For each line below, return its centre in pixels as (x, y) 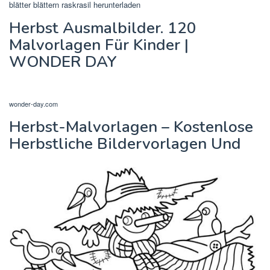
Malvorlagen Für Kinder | (99, 45)
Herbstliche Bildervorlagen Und (125, 144)
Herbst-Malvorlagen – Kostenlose (131, 127)
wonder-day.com (33, 104)
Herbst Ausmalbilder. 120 (103, 28)
